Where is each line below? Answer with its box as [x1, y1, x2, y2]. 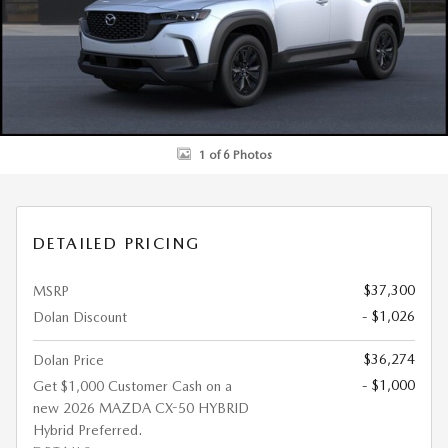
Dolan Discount [33, 309, 127, 325]
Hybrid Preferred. [33, 422, 142, 438]
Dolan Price [33, 352, 104, 368]
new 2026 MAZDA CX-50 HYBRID [33, 400, 249, 416]
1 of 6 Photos [198, 147, 272, 162]
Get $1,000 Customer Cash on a [33, 378, 232, 394]
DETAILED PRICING [33, 234, 201, 253]
